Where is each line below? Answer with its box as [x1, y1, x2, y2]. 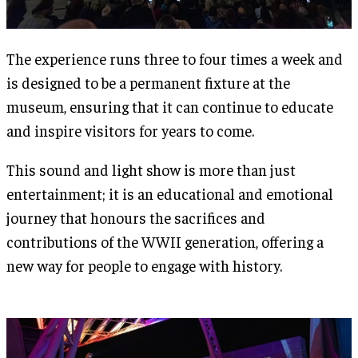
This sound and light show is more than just [6, 160, 296, 180]
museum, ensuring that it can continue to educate [6, 97, 333, 117]
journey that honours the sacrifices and [6, 208, 265, 228]
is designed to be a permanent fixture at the [6, 73, 290, 93]
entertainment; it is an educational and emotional [6, 184, 333, 204]
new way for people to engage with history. [6, 256, 282, 276]
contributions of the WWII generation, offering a [6, 232, 324, 252]
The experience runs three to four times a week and [6, 49, 343, 69]
